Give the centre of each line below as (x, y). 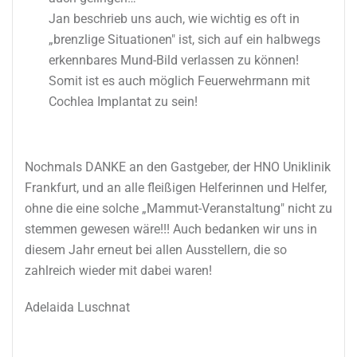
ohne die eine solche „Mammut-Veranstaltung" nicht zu (178, 208)
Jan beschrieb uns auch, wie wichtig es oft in (174, 18)
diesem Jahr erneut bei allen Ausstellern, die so (156, 249)
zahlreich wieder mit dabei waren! (118, 270)
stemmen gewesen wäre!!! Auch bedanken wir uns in (171, 229)
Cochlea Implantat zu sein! (123, 101)
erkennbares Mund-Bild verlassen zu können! (174, 60)
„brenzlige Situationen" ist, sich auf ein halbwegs (184, 39)
